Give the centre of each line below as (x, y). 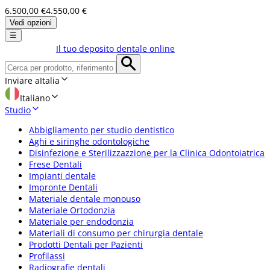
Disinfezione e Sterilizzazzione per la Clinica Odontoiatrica (147, 152)
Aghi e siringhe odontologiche (89, 141)
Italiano (35, 98)
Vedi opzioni (31, 23)
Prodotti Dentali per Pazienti (86, 244)
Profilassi (47, 256)
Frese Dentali (55, 164)
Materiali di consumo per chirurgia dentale (116, 233)
